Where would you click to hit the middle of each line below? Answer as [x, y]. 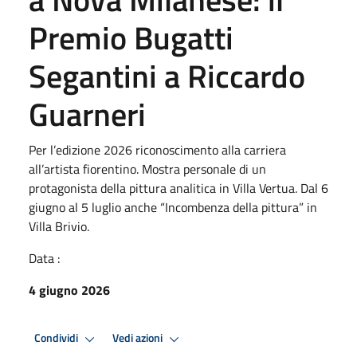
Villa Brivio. [59, 226]
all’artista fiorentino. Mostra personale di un [147, 169]
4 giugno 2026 [69, 290]
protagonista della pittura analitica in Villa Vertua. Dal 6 [178, 188]
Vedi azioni [139, 338]
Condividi [57, 338]
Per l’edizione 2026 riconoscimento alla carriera [157, 149]
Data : [44, 258]
